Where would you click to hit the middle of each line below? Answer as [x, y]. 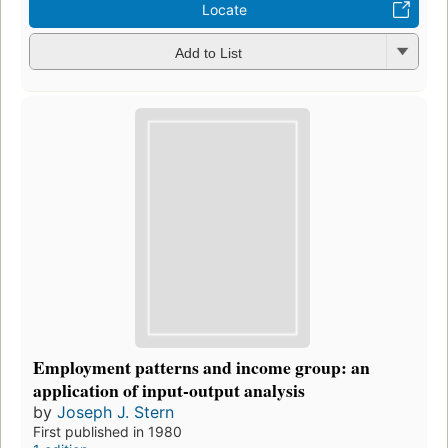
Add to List [208, 52]
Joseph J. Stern [115, 411]
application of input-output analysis [169, 389]
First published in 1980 [107, 431]
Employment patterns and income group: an [201, 366]
